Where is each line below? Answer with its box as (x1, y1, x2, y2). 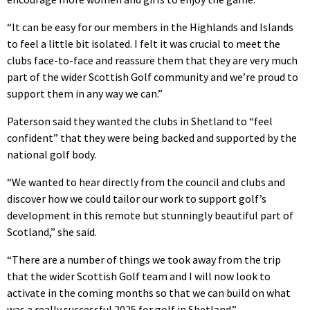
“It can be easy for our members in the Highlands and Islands (7, 19, 293, 34)
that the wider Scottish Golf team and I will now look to (7, 268, 271, 283)
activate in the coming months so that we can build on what (7, 285, 291, 300)
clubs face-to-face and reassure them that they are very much (7, 53, 298, 67)
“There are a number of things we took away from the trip (7, 252, 281, 266)
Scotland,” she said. (7, 224, 97, 239)
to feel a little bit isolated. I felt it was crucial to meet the (7, 36, 280, 51)
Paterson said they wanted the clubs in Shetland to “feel (7, 113, 273, 128)
